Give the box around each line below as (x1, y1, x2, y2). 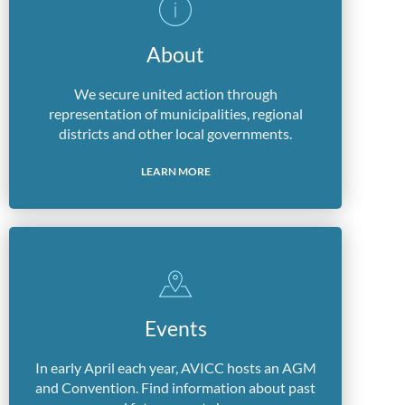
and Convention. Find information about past (35, 379, 316, 396)
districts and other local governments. (59, 125, 292, 142)
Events (144, 316, 207, 341)
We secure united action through (73, 85, 278, 102)
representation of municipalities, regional (48, 105, 303, 122)
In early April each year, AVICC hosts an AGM (34, 359, 316, 376)
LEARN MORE (140, 165, 211, 178)
